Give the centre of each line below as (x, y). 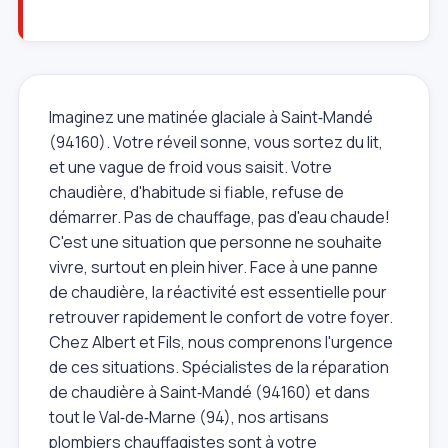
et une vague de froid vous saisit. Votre (190, 166)
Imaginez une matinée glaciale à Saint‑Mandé (211, 116)
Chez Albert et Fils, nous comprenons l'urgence (221, 341)
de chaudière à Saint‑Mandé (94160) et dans (209, 391)
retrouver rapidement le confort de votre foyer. (221, 316)
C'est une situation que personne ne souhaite (215, 241)
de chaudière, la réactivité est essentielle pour (218, 291)
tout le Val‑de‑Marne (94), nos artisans (189, 416)
